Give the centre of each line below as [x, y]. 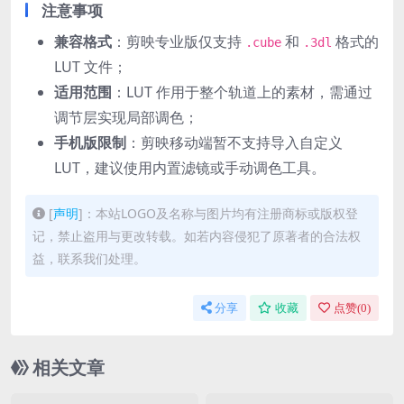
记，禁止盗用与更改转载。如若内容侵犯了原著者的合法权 [197, 236]
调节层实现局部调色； [126, 117]
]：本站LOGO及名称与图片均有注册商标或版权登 [218, 213]
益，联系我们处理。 [89, 258]
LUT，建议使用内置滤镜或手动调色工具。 [190, 168]
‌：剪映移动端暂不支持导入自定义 [234, 142]
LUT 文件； [91, 67]
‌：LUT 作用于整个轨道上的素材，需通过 [242, 92]
